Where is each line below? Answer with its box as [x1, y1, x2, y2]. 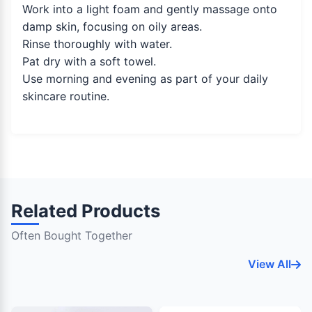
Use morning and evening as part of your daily [22, 72, 268, 86]
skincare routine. [22, 89, 109, 104]
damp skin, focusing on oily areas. [22, 19, 202, 34]
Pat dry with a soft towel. [22, 54, 156, 69]
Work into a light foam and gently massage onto [22, 2, 277, 17]
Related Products [11, 200, 160, 222]
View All [248, 257, 291, 272]
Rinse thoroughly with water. [22, 37, 172, 52]
